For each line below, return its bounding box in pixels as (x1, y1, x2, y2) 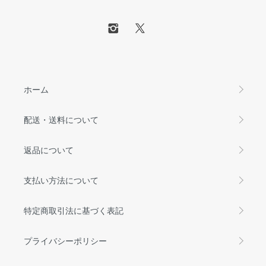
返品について (24, 143, 74, 156)
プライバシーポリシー (24, 234, 107, 246)
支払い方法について (24, 173, 99, 186)
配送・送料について (24, 113, 99, 125)
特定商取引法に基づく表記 (24, 204, 123, 216)
